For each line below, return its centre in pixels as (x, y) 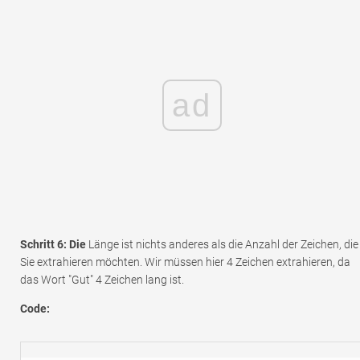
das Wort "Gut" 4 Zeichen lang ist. (102, 280)
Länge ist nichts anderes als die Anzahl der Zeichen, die (222, 245)
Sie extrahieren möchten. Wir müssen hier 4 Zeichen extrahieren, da (185, 262)
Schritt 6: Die (53, 245)
